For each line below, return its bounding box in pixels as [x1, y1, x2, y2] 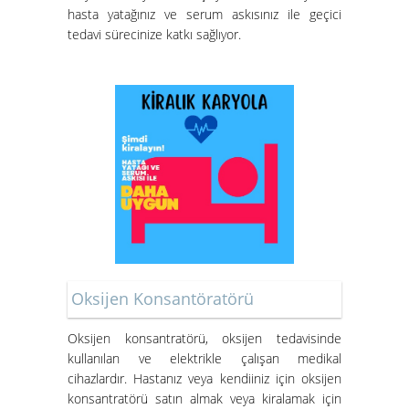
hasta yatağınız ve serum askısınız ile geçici [68, 5, 341, 23]
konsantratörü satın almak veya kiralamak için [68, 389, 341, 407]
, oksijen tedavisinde [204, 329, 342, 347]
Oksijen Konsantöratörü [71, 287, 254, 309]
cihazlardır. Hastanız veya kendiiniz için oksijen [68, 369, 341, 387]
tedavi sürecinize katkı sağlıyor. [68, 25, 241, 43]
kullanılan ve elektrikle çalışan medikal [68, 349, 341, 367]
